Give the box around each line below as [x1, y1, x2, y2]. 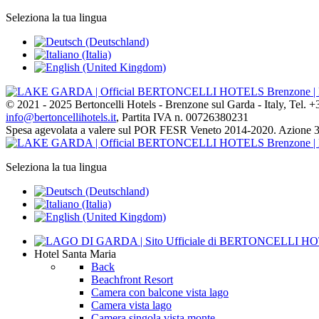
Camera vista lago [91, 299, 172, 311]
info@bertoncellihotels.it [6, 111, 116, 123]
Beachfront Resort [91, 273, 173, 286]
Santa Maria [62, 248, 116, 260]
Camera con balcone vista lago [91, 286, 229, 298]
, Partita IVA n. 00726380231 [116, 111, 249, 123]
